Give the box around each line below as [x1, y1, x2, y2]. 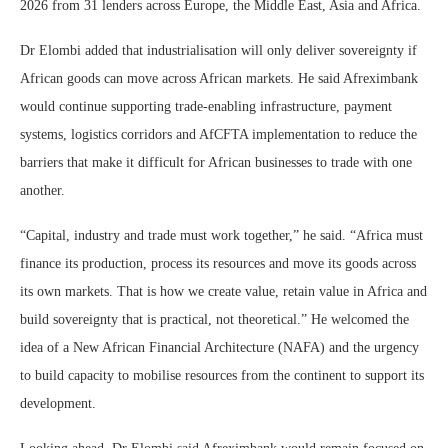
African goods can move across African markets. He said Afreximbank [20, 70, 418, 86]
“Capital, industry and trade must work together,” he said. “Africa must [20, 227, 423, 243]
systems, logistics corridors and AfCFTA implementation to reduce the [20, 126, 417, 142]
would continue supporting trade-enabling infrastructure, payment [20, 98, 392, 114]
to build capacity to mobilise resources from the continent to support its [20, 367, 424, 383]
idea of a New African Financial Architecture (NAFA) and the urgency [20, 339, 419, 355]
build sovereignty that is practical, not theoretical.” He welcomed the [20, 311, 409, 327]
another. [20, 182, 65, 198]
